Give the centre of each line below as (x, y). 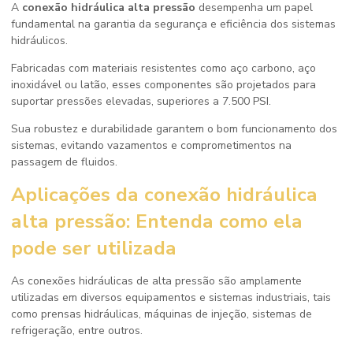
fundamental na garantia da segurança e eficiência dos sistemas (173, 24)
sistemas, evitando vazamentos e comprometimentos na (151, 145)
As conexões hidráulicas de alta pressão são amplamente (156, 281)
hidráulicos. (39, 41)
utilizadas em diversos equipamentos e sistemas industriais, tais (171, 297)
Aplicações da (78, 195)
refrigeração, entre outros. (77, 331)
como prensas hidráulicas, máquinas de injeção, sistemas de (162, 314)
